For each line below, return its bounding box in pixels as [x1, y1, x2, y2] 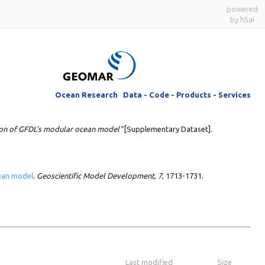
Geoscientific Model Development [37, 171, 154, 180]
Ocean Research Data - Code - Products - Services [55, 90, 251, 99]
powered [227, 5, 258, 13]
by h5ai [230, 15, 254, 24]
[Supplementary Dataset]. [122, 124, 212, 133]
